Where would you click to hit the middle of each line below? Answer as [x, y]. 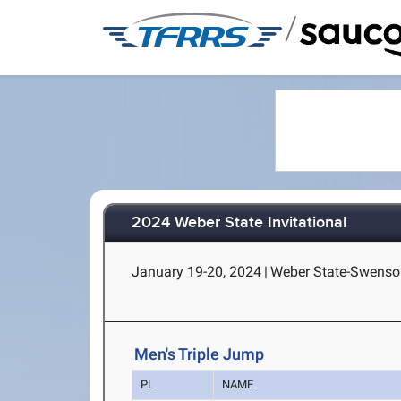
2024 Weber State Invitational [239, 223]
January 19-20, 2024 [197, 272]
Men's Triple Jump [200, 354]
